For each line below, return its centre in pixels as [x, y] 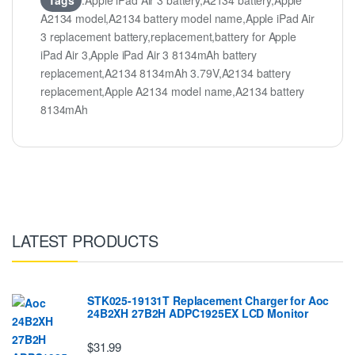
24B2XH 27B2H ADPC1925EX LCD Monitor [198, 313]
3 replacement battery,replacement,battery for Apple [168, 37]
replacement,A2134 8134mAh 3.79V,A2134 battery [166, 73]
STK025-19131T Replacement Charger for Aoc [208, 300]
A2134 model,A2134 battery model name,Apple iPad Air [177, 19]
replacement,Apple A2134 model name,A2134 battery [173, 92]
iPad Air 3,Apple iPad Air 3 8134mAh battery [149, 55]
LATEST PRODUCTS [85, 240]
